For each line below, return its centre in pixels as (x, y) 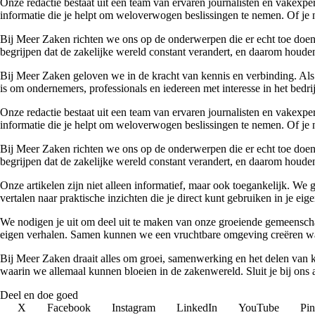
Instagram (134, 307)
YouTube (259, 307)
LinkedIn (197, 307)
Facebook (69, 307)
